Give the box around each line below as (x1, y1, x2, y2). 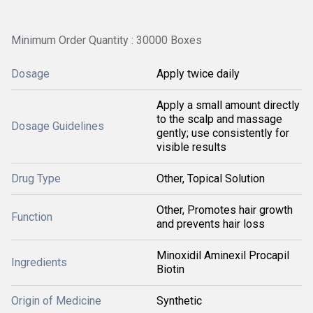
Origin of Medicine (11, 294, 101, 307)
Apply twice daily (156, 67, 240, 80)
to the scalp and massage (156, 112, 282, 126)
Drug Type (11, 172, 61, 185)
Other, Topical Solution (156, 172, 265, 185)
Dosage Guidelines (11, 119, 104, 133)
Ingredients (11, 256, 67, 269)
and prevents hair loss (156, 217, 265, 231)
